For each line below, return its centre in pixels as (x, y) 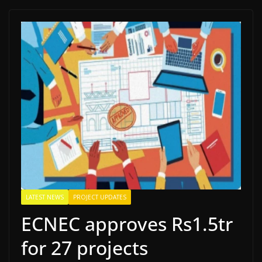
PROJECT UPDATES (100, 197)
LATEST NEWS (45, 197)
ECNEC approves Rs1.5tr (127, 224)
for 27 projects (85, 248)
